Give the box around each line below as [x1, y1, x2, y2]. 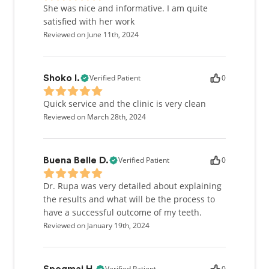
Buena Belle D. [43, 156, 109, 165]
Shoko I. [43, 73, 80, 83]
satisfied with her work [43, 16, 134, 27]
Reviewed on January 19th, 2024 [43, 220, 150, 231]
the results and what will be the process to [43, 193, 215, 205]
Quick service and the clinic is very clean [43, 98, 206, 109]
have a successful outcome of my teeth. [43, 207, 202, 218]
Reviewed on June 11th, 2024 [43, 29, 139, 40]
